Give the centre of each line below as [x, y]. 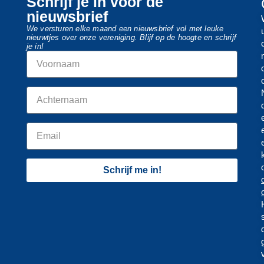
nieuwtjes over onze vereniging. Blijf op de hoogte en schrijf [131, 38]
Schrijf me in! [132, 170]
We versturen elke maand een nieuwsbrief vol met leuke [125, 29]
